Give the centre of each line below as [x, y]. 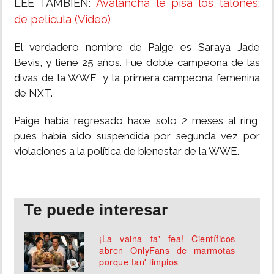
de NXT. [33, 93]
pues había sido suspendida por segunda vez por [137, 136]
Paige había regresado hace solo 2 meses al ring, [137, 121]
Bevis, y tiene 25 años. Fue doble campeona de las [137, 63]
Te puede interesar [96, 210]
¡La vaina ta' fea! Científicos [167, 239]
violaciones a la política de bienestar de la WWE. [127, 151]
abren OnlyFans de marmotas [167, 250]
